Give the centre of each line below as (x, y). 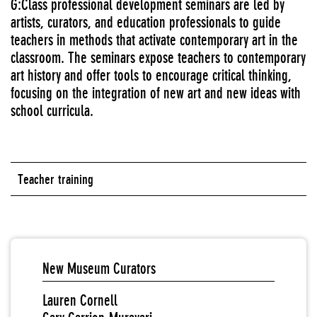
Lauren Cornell (80, 300)
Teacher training (56, 179)
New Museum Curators (99, 269)
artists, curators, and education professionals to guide (146, 22)
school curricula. (52, 111)
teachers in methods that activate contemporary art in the (154, 40)
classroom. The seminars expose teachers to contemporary (158, 58)
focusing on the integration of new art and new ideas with (156, 93)
